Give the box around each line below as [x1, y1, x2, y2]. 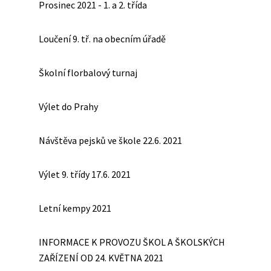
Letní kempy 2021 [39, 202, 111, 214]
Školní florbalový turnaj [39, 67, 137, 79]
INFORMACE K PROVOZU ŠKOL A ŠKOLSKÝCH [39, 236, 225, 248]
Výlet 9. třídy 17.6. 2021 [39, 168, 131, 180]
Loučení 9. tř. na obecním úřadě [39, 33, 166, 45]
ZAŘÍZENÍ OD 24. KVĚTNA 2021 [39, 252, 163, 264]
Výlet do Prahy [39, 100, 98, 113]
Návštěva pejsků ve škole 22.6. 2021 [39, 134, 182, 146]
